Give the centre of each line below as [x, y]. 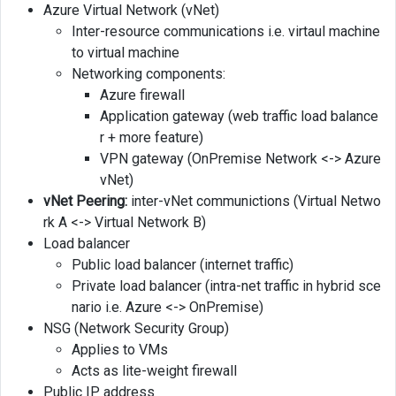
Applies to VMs [120, 349]
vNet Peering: [85, 201]
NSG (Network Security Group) [136, 328]
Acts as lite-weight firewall [154, 370]
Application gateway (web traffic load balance [239, 116]
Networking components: [148, 73]
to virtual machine [126, 52]
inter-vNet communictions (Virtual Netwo [254, 201]
